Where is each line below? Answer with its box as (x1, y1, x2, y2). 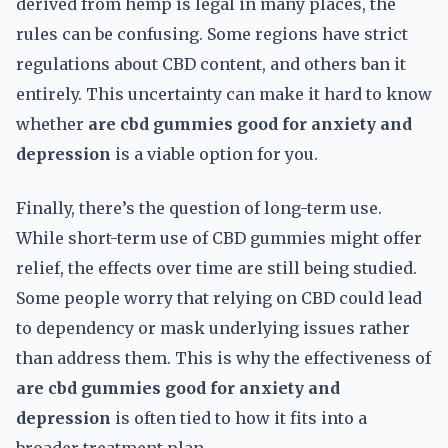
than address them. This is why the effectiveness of (16, 348, 431, 368)
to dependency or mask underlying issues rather (16, 318, 410, 338)
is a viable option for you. (111, 144, 318, 164)
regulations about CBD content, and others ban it (16, 54, 406, 74)
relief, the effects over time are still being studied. (16, 258, 417, 278)
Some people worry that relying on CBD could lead (16, 288, 422, 308)
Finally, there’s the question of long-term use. (16, 198, 382, 218)
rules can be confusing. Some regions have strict (16, 24, 408, 44)
